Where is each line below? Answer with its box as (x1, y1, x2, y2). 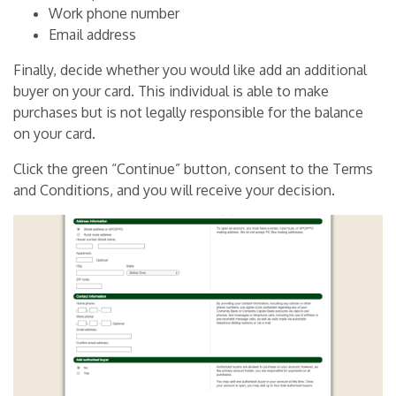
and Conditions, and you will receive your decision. (13, 181, 335, 200)
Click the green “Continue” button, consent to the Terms (13, 160, 373, 179)
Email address (49, 26, 136, 44)
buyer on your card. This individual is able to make (13, 82, 329, 101)
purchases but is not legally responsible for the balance (13, 103, 363, 122)
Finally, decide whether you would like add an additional (13, 61, 367, 80)
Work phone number (49, 4, 179, 23)
